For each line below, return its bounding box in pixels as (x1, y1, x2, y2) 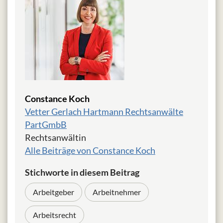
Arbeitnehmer (93, 187, 141, 197)
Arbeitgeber (33, 187, 74, 197)
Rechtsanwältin (25, 132, 86, 143)
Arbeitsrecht (33, 210, 76, 220)
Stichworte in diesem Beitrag (25, 167, 139, 178)
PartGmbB (25, 119, 67, 130)
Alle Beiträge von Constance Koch (25, 145, 155, 156)
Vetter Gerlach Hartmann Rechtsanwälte (25, 106, 183, 117)
